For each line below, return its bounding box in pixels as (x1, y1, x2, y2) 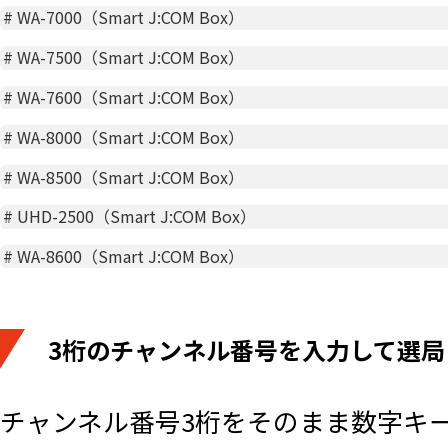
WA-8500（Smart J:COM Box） (17, 164, 245, 189)
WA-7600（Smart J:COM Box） (17, 84, 245, 109)
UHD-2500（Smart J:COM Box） (17, 204, 257, 229)
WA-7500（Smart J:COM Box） (17, 45, 245, 70)
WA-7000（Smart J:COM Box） (17, 5, 245, 30)
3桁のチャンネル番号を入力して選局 (48, 332, 445, 368)
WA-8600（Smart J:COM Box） (17, 244, 245, 269)
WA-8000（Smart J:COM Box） (17, 124, 245, 149)
